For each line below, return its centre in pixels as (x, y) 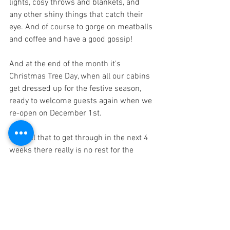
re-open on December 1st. (55, 114)
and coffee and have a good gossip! (71, 40)
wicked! (23, 163)
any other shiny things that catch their (77, 15)
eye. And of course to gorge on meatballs (82, 27)
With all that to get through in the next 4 (80, 138)
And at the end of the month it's (66, 64)
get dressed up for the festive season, (76, 89)
